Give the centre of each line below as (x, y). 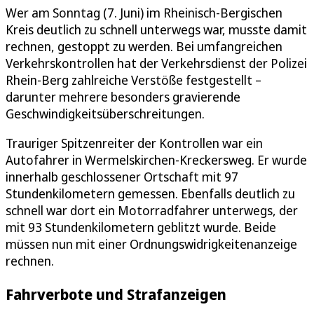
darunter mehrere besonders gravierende (123, 96)
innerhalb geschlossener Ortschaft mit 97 (122, 176)
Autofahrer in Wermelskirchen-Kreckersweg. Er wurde (156, 159)
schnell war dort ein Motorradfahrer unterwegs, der (152, 210)
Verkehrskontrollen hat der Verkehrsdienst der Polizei (156, 63)
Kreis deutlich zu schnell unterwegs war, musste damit (156, 29)
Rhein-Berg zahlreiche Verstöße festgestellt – (134, 80)
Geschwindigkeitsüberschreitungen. (105, 113)
